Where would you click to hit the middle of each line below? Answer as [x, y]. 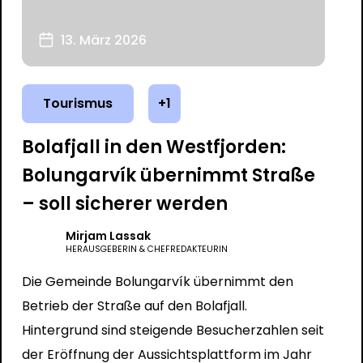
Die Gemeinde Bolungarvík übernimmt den [157, 282]
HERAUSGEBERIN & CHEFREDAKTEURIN [146, 249]
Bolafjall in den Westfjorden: [154, 147]
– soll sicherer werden [124, 204]
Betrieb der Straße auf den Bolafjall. [134, 306]
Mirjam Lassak [108, 236]
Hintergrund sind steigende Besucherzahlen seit [173, 330]
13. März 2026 [103, 40]
